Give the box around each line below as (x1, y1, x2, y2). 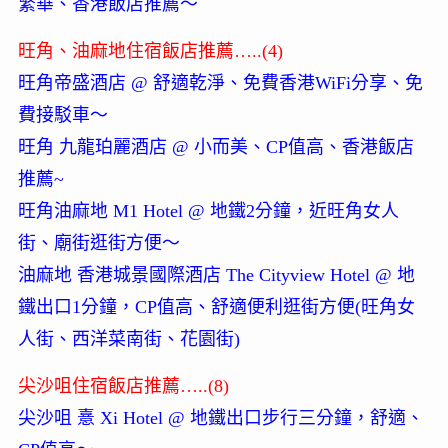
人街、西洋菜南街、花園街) (17, 329, 240, 350)
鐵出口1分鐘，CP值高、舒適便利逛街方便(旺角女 (17, 297, 415, 318)
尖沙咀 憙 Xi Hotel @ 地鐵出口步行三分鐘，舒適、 (17, 408, 424, 429)
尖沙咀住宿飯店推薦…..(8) (17, 376, 229, 397)
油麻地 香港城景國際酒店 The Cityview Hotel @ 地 (17, 265, 415, 286)
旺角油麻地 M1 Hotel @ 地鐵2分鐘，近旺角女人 (17, 201, 399, 222)
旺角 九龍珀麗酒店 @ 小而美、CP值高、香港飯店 (17, 137, 414, 158)
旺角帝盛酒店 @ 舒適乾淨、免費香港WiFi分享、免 (17, 73, 423, 94)
